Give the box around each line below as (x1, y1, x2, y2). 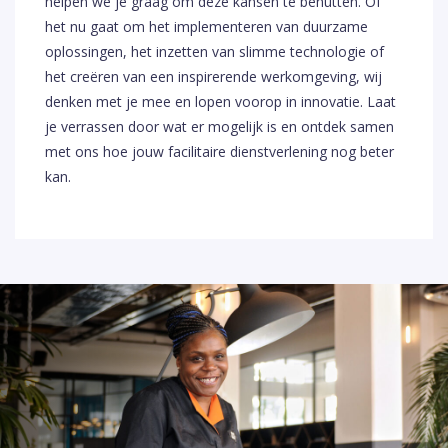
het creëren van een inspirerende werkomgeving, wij (45, 66, 382, 86)
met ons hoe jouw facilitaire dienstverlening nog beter (45, 141, 394, 161)
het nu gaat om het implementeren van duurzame (45, 16, 368, 36)
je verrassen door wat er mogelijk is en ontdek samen (45, 116, 394, 136)
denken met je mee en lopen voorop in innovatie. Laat (45, 91, 396, 111)
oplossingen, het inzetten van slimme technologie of (45, 41, 384, 61)
